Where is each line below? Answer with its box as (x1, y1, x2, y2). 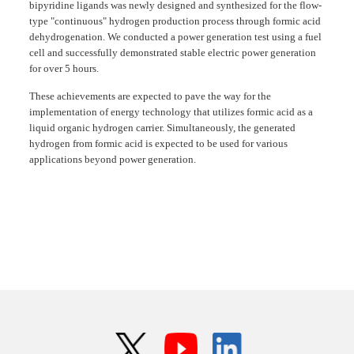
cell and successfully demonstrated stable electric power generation (28, 46, 316, 58)
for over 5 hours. (28, 62, 99, 74)
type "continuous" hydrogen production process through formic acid (28, 14, 321, 27)
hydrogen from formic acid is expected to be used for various (28, 137, 288, 149)
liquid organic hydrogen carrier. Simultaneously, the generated (28, 121, 296, 134)
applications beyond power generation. (28, 153, 196, 165)
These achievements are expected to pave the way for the (28, 89, 271, 102)
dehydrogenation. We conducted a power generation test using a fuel (28, 30, 322, 43)
